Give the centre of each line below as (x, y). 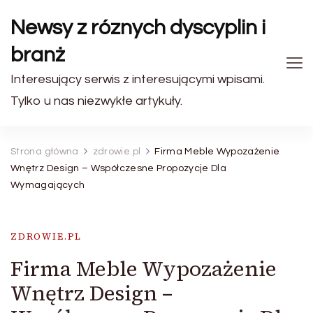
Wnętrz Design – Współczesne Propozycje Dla (119, 168)
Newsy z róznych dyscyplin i (138, 28)
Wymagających (48, 185)
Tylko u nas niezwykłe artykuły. (96, 101)
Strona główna (45, 152)
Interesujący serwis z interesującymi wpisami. (138, 79)
